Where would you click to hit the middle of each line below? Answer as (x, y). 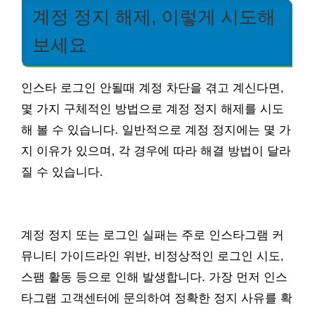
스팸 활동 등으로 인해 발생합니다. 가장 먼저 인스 (154, 278)
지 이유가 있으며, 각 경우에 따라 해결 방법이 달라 (156, 151)
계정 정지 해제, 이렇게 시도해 (154, 17)
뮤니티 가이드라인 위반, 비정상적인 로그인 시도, (152, 257)
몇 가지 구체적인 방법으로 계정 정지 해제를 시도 (152, 109)
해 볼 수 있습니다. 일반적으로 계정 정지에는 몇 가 (156, 130)
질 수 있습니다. (62, 172)
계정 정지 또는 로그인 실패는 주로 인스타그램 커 (152, 235)
